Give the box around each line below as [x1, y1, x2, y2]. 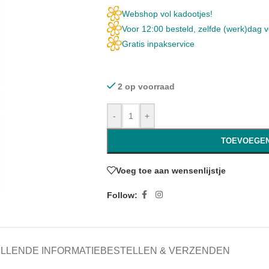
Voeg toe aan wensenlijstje [115, 165, 226, 175]
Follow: [106, 190, 138, 200]
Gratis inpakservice [121, 38, 195, 49]
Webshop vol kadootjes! [121, 8, 213, 19]
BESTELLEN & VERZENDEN [100, 246, 230, 256]
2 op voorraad [118, 82, 175, 91]
